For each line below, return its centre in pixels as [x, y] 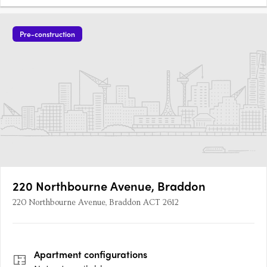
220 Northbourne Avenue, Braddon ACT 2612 [96, 203]
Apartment [58, 254]
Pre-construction [47, 34]
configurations [114, 254]
